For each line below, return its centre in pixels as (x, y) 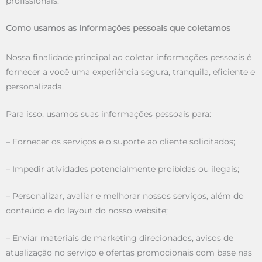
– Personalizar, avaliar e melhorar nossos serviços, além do (125, 196)
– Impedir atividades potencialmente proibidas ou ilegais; (123, 169)
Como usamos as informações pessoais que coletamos (118, 28)
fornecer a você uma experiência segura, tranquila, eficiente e (130, 72)
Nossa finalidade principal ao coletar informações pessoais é (129, 57)
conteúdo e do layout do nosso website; (87, 211)
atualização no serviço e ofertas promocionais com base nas (129, 253)
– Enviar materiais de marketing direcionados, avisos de (120, 238)
